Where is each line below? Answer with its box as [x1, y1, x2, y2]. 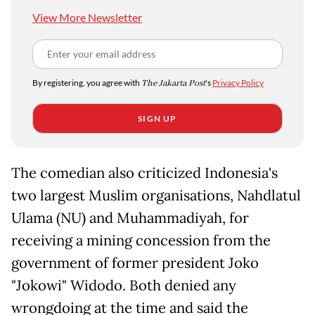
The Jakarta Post [141, 77, 205, 90]
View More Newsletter [32, 11, 142, 25]
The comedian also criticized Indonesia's [11, 164, 278, 183]
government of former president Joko [11, 254, 259, 273]
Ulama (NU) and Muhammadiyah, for [11, 209, 249, 228]
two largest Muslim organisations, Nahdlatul [11, 186, 301, 205]
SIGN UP [138, 113, 177, 124]
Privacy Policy [212, 77, 264, 89]
